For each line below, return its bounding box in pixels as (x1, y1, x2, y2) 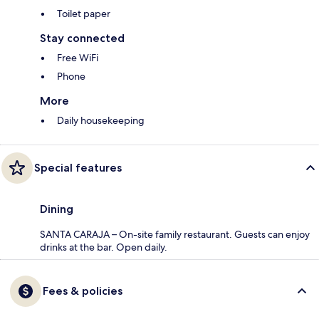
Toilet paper (57, 7, 110, 21)
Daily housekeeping (57, 114, 145, 127)
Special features (34, 161, 122, 175)
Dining (40, 202, 73, 216)
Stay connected (40, 31, 125, 46)
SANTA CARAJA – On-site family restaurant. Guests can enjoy (40, 228, 310, 241)
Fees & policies (43, 284, 122, 298)
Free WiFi (57, 51, 98, 65)
